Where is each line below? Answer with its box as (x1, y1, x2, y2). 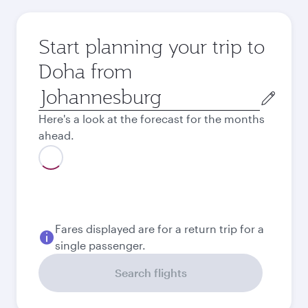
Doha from (38, 58, 132, 84)
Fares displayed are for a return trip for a (55, 222, 264, 235)
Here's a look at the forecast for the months (38, 112, 265, 125)
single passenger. (55, 239, 146, 252)
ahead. (38, 129, 74, 142)
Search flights (114, 266, 187, 279)
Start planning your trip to (38, 34, 265, 59)
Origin (38, 85, 70, 98)
